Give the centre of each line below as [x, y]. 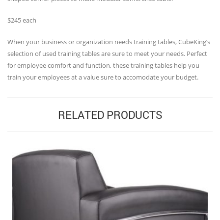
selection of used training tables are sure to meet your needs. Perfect [107, 53]
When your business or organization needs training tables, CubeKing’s [109, 41]
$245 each [22, 20]
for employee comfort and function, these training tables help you [103, 65]
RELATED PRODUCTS [110, 114]
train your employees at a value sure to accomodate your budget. [103, 77]
